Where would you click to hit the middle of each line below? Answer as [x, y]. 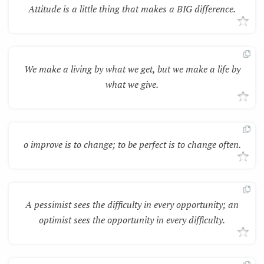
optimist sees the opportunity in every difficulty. [132, 220]
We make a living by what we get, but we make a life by [132, 69]
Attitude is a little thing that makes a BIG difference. [132, 9]
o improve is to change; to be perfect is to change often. [132, 144]
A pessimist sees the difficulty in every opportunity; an [132, 204]
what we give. [132, 84]
